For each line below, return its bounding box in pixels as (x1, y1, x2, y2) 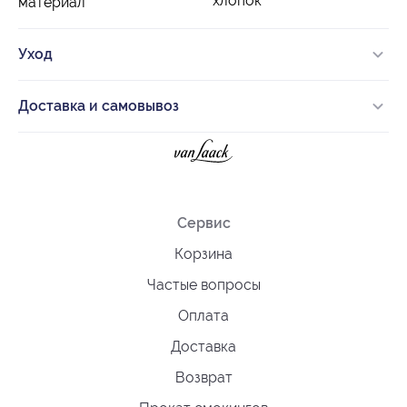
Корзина (174, 244, 233, 263)
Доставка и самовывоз (18, 96, 179, 114)
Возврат (174, 368, 233, 386)
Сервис (176, 213, 231, 232)
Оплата (178, 306, 229, 324)
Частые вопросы (146, 275, 261, 293)
